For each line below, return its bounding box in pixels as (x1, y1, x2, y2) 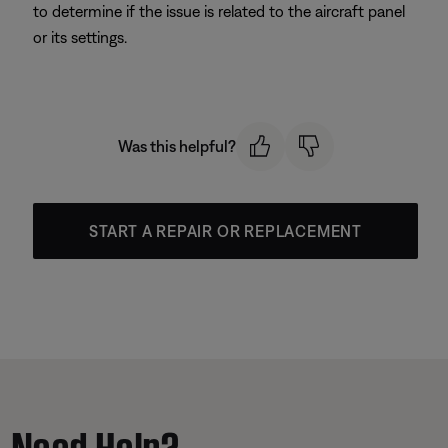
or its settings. (33, 28, 127, 46)
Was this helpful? (117, 137, 236, 156)
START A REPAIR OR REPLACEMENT (88, 221, 363, 240)
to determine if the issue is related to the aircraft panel (33, 2, 405, 20)
